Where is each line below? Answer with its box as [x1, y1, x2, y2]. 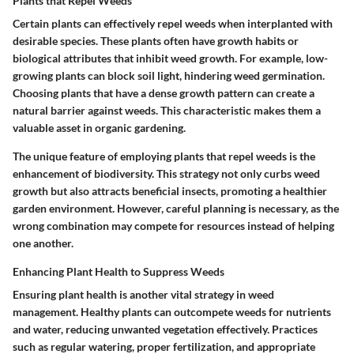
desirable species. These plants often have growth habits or [13, 33, 299, 47]
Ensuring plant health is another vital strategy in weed [13, 287, 274, 301]
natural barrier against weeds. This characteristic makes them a [13, 103, 321, 117]
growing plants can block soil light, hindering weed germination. [13, 68, 325, 82]
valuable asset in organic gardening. [13, 120, 186, 134]
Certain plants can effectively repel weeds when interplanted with [13, 16, 333, 30]
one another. [13, 235, 73, 250]
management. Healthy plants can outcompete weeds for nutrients [13, 304, 331, 318]
